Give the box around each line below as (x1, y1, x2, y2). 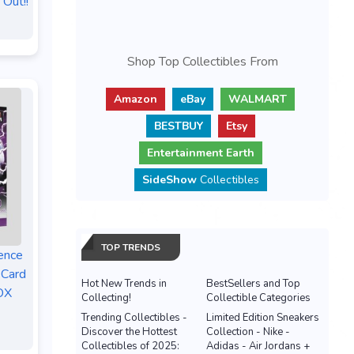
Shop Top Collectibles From (126, 53, 278, 70)
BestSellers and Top (206, 277, 300, 291)
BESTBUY (153, 119, 203, 134)
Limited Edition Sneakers (206, 311, 319, 325)
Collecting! (81, 291, 131, 305)
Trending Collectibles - (81, 311, 187, 325)
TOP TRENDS (101, 241, 160, 254)
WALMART (228, 92, 287, 107)
